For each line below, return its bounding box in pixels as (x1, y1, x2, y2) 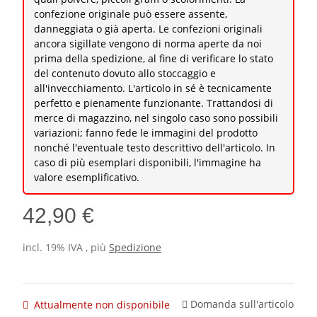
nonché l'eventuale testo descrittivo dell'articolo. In (34, 141, 275, 155)
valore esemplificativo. (34, 171, 139, 185)
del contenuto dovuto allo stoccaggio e (34, 67, 216, 81)
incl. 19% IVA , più (23, 241, 109, 255)
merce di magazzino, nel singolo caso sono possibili (34, 111, 278, 125)
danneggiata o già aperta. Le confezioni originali (34, 22, 263, 36)
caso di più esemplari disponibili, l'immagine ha (34, 156, 261, 170)
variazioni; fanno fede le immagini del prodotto (34, 126, 258, 140)
